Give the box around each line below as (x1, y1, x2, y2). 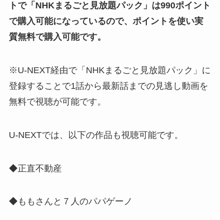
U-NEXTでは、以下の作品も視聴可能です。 (8, 130, 183, 140)
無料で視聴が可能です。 (8, 96, 106, 107)
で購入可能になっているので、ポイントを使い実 (8, 16, 203, 27)
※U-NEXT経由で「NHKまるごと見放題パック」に (8, 65, 211, 75)
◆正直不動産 (8, 163, 62, 173)
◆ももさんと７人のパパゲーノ (8, 196, 133, 207)
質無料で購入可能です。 (8, 32, 106, 42)
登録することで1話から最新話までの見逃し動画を (8, 81, 208, 91)
